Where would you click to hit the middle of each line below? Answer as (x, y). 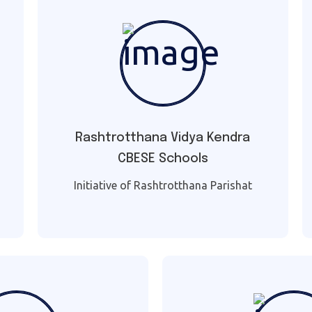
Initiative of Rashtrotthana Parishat (163, 186)
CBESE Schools (163, 159)
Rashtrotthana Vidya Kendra (163, 138)
